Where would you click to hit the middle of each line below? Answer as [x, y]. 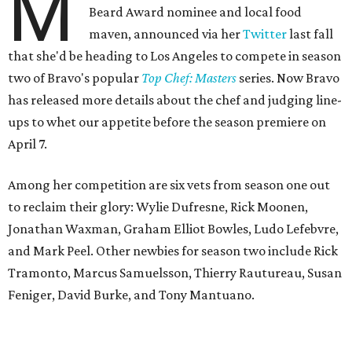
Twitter [265, 34]
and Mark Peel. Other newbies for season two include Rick [173, 251]
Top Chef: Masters [189, 78]
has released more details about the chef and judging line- [175, 100]
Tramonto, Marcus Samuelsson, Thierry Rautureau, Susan [175, 273]
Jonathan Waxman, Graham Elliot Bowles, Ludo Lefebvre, [173, 229]
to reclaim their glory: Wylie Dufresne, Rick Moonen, [158, 207]
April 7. [27, 144]
